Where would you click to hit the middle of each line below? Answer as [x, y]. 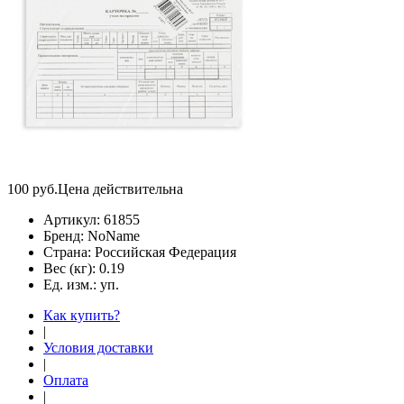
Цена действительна [120, 188]
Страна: [69, 252]
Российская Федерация [165, 252]
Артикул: [73, 219]
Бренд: [65, 235]
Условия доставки [98, 347]
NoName [114, 235]
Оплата [66, 380]
